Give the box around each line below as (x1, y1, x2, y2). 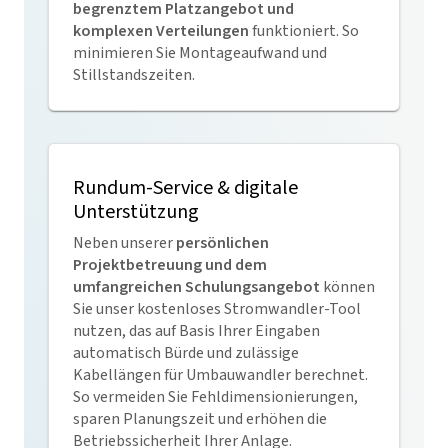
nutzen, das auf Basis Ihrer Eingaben (73, 320, 320, 342)
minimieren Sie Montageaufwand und (73, 42, 327, 64)
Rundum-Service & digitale (73, 174, 298, 202)
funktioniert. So (249, 20, 359, 42)
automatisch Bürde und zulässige (73, 342, 299, 364)
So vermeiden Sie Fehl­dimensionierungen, (73, 386, 358, 408)
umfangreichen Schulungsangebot (73, 276, 320, 298)
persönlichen (173, 232, 269, 254)
